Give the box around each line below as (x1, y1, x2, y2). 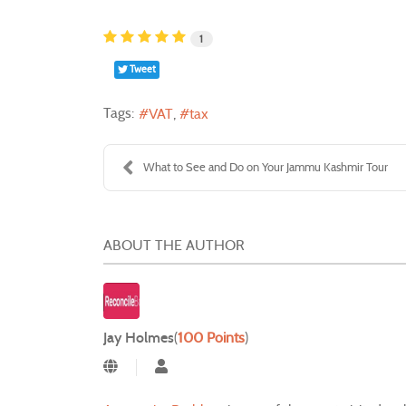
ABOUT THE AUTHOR (103, 236, 245, 254)
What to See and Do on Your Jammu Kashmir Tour (143, 159, 388, 175)
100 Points (178, 328, 245, 346)
